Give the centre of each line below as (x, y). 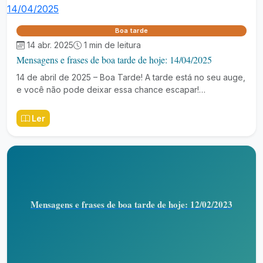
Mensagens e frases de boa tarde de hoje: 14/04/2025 (114, 60)
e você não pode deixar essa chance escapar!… (111, 90)
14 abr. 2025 (50, 45)
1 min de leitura (112, 45)
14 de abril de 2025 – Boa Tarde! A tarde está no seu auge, (131, 77)
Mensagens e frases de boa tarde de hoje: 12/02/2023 (131, 204)
